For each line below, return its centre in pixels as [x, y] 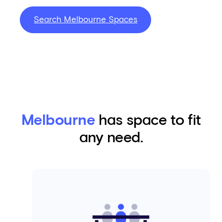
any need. [111, 138]
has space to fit [148, 121]
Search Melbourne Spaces [86, 20]
